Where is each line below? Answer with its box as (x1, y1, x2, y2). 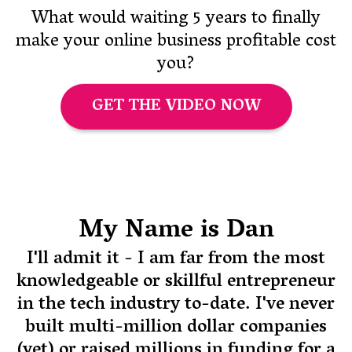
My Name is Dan (78, 208, 274, 255)
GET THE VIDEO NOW (91, 104, 261, 134)
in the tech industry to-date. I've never (17, 288, 335, 322)
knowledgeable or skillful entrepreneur (16, 266, 335, 299)
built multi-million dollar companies (25, 311, 327, 345)
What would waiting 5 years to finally (31, 2, 321, 36)
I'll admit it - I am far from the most (27, 243, 325, 277)
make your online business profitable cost (16, 25, 336, 59)
